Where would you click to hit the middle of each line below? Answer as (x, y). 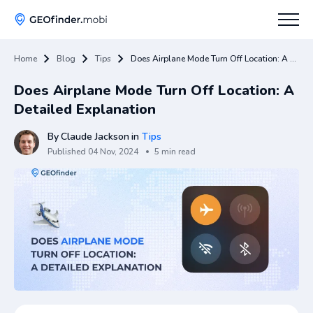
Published (67, 152)
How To (180, 81)
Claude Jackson (95, 137)
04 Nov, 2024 (113, 152)
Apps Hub (186, 129)
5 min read (175, 152)
